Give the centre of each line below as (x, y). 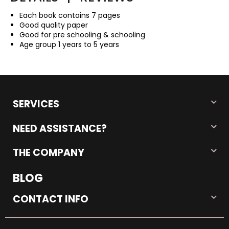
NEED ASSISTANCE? (60, 128)
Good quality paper (54, 25)
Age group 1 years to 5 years (70, 45)
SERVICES (36, 104)
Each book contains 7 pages (70, 16)
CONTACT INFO (51, 199)
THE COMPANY (49, 153)
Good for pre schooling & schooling (83, 35)
